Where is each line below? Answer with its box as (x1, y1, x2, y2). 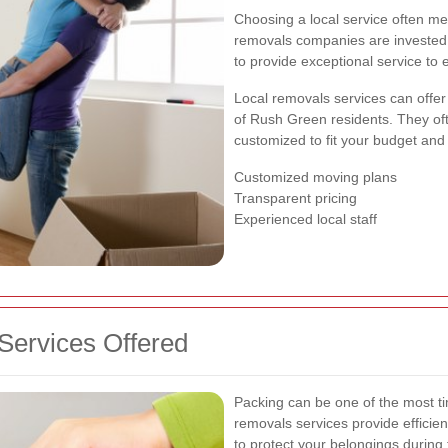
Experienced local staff (234, 210, 377, 227)
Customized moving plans (234, 168, 397, 185)
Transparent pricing (234, 189, 357, 206)
